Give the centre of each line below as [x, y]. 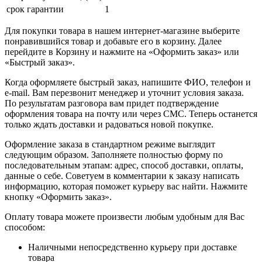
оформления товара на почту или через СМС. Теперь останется [131, 113]
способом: [25, 227]
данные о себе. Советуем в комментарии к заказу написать [122, 175]
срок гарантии [35, 9]
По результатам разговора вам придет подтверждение [112, 103]
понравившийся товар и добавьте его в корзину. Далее [113, 41]
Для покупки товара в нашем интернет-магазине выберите [122, 30]
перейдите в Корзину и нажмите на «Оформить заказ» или [122, 51]
